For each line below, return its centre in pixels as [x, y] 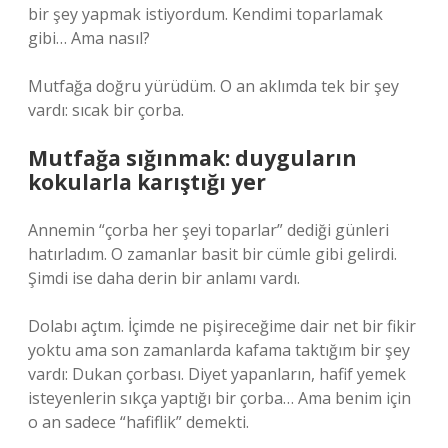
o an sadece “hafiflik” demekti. [138, 422]
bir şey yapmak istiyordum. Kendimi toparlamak [205, 14]
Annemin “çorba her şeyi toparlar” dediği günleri [208, 230]
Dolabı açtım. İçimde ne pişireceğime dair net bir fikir [222, 326]
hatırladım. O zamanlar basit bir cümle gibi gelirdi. [212, 254]
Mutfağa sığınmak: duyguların [192, 158]
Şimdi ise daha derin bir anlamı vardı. [164, 278]
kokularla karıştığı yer [147, 182]
